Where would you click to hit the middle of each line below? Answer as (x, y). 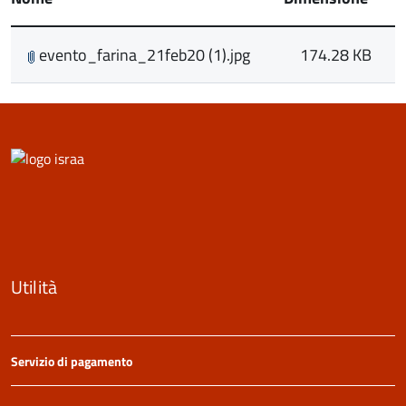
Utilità (34, 287)
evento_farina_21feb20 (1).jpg (143, 55)
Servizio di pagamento (72, 362)
